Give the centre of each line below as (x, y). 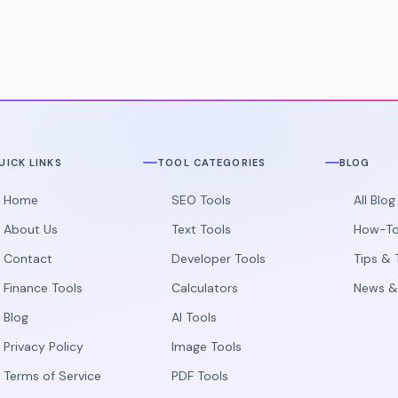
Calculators (205, 288)
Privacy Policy (44, 347)
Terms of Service (53, 376)
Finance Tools (44, 288)
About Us (31, 230)
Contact (28, 259)
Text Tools (202, 230)
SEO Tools (202, 200)
